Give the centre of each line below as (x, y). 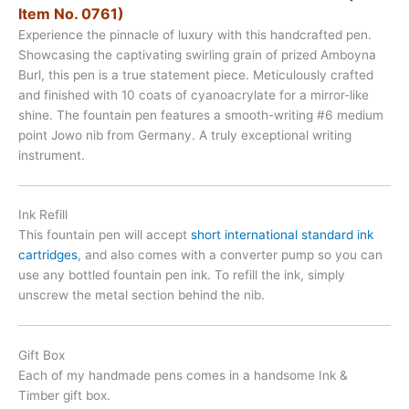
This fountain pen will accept (105, 235)
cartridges (48, 255)
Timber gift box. (64, 395)
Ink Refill (43, 215)
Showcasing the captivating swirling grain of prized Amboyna (197, 54)
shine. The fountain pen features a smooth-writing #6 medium (201, 115)
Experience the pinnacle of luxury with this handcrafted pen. (195, 34)
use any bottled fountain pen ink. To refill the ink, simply (182, 275)
